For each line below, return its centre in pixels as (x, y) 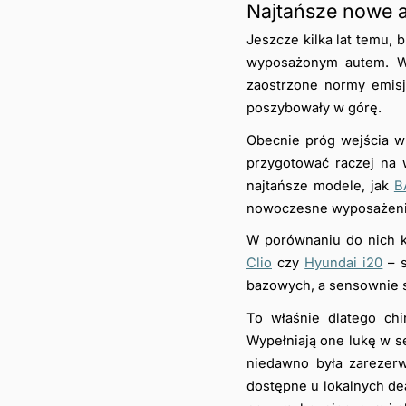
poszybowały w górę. (314, 107)
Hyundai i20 (344, 263)
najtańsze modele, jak (320, 185)
